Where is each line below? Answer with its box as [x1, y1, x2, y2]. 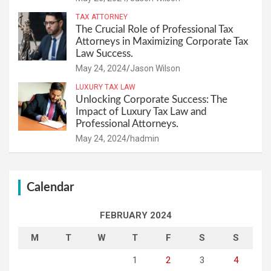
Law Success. [76, 48, 133, 59]
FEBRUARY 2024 [99, 210, 172, 221]
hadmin [130, 134, 159, 144]
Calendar [27, 181, 74, 194]
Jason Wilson [130, 64, 180, 74]
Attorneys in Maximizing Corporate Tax [76, 36, 248, 47]
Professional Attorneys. [76, 119, 178, 129]
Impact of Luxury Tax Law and [76, 106, 207, 117]
